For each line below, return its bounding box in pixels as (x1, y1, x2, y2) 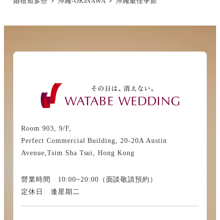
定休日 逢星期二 (21, 187, 80, 195)
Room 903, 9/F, (21, 124, 72, 132)
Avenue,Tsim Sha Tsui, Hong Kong (21, 148, 135, 157)
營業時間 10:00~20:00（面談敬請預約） (21, 175, 158, 183)
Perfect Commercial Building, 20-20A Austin (21, 136, 167, 144)
